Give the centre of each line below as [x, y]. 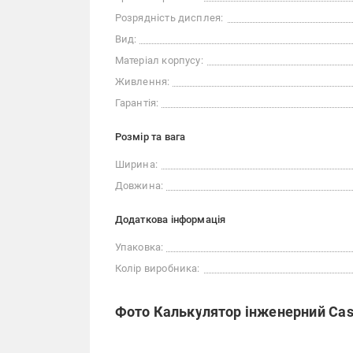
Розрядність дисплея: [169, 18]
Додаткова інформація [170, 220]
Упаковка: [139, 247]
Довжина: [139, 186]
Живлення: [142, 82]
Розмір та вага [150, 137]
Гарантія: [137, 103]
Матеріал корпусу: [159, 61]
